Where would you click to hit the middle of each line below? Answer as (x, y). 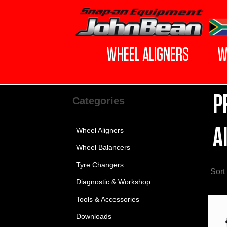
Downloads (93, 216)
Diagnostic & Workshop (113, 182)
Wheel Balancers (103, 147)
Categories (98, 101)
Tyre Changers (100, 165)
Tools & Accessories (107, 199)
